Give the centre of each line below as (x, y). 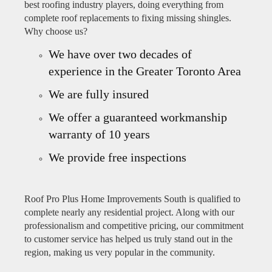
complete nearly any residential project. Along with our (129, 212)
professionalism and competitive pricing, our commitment (134, 226)
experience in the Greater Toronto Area (145, 71)
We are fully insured (99, 94)
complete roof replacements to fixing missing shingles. (128, 18)
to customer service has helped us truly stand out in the (128, 239)
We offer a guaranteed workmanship (138, 117)
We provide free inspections (117, 158)
